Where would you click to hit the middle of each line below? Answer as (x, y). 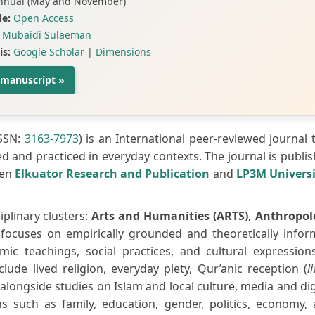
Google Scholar (49, 51)
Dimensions (123, 51)
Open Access (44, 18)
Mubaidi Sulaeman (47, 34)
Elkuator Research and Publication (112, 173)
